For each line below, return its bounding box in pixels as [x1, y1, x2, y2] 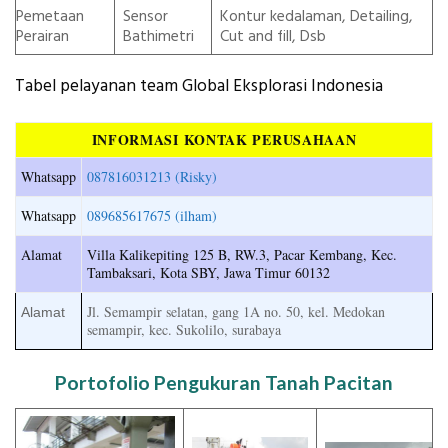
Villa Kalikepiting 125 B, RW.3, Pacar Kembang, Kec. [87, 244, 397, 264]
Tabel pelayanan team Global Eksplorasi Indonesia [15, 73, 383, 98]
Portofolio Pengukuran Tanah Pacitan [55, 371, 393, 395]
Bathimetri [122, 26, 194, 48]
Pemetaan [16, 6, 84, 28]
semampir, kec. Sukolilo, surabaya [87, 319, 281, 339]
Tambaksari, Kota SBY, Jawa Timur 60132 [87, 262, 330, 282]
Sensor [122, 6, 168, 28]
